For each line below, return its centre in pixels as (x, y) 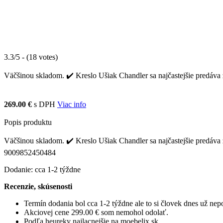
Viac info (72, 104)
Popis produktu (28, 122)
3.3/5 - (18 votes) (31, 57)
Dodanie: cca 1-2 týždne (42, 169)
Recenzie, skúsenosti (38, 186)
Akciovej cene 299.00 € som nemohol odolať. (96, 212)
